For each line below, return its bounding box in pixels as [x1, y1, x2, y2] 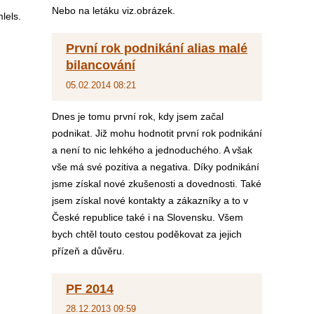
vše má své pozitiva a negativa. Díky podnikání [52, 161, 259, 172]
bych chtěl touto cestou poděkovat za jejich [52, 228, 242, 240]
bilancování [66, 58, 135, 72]
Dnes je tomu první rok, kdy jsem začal [52, 111, 224, 122]
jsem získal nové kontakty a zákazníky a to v [52, 195, 248, 206]
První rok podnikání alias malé [66, 41, 247, 55]
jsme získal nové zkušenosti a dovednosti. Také [52, 178, 261, 189]
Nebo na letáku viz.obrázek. [52, 5, 175, 16]
